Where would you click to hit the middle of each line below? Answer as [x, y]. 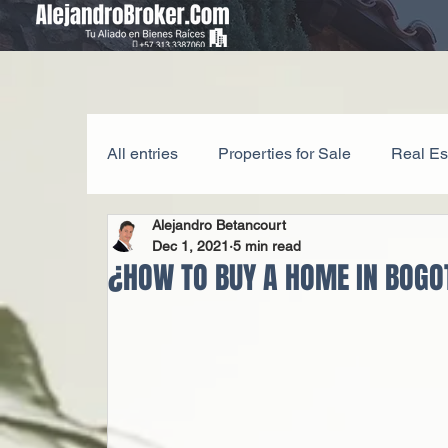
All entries [143, 153]
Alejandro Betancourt [219, 225]
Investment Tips [339, 233]
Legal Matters [195, 233]
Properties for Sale [285, 153]
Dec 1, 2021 [191, 246]
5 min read [267, 246]
